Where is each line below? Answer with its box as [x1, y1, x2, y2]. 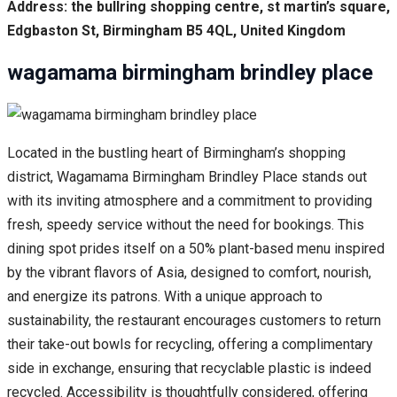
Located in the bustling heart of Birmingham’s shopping [7, 144, 346, 161]
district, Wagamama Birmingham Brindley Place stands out [7, 167, 367, 185]
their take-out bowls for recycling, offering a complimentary [7, 335, 373, 353]
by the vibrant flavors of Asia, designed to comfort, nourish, [7, 263, 371, 281]
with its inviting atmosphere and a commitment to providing [7, 191, 372, 209]
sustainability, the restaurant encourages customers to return [7, 311, 381, 329]
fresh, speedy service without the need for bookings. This [7, 215, 364, 233]
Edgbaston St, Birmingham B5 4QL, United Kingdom [7, 21, 346, 39]
